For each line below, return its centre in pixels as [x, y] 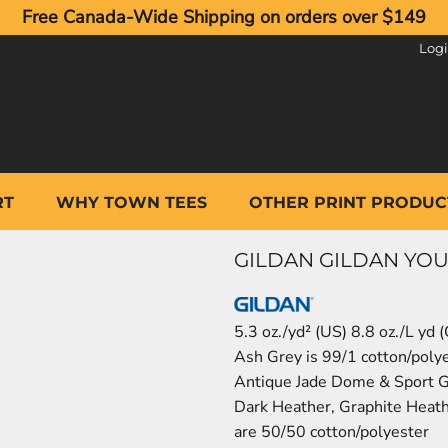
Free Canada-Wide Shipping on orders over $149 [224, 17]
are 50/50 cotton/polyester [331, 432]
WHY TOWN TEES [131, 202]
